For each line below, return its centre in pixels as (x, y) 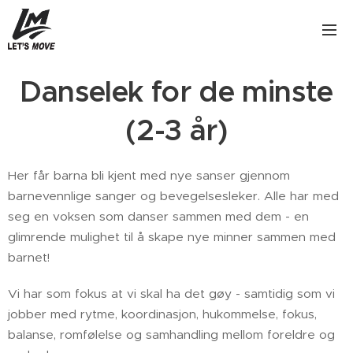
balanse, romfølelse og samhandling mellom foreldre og (171, 334)
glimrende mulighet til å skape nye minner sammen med (172, 237)
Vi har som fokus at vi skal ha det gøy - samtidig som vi (171, 294)
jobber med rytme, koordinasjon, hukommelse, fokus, (162, 314)
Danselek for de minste (176, 92)
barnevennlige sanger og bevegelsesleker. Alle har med (173, 196)
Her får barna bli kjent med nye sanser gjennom (149, 175)
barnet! (29, 257)
